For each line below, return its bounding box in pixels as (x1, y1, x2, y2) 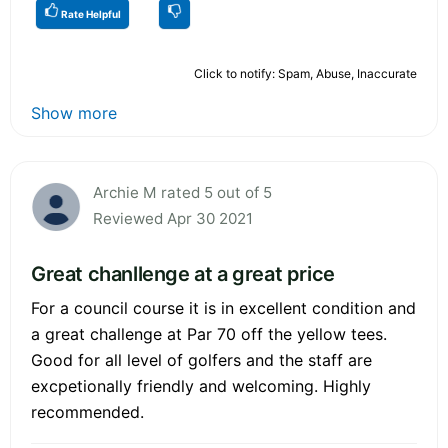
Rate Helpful (59, 7, 121, 20)
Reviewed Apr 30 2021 (93, 208, 253, 228)
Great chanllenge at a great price (31, 261, 335, 286)
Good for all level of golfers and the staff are (31, 349, 372, 370)
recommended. (31, 401, 144, 422)
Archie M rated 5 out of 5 (93, 182, 272, 202)
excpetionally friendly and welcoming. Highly (31, 375, 371, 396)
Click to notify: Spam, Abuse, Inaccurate (194, 65, 417, 81)
